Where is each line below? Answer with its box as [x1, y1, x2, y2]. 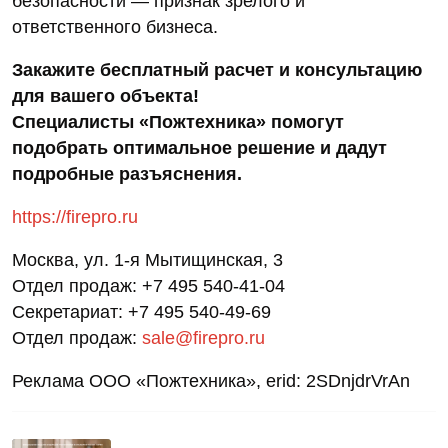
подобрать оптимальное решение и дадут [12, 137, 387, 158]
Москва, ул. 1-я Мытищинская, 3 [12, 249, 283, 270]
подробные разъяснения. [12, 163, 242, 184]
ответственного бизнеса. [12, 16, 218, 37]
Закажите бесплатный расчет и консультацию [12, 59, 422, 80]
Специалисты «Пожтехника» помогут [12, 111, 344, 132]
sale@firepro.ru [142, 327, 265, 348]
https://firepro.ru [12, 206, 138, 227]
